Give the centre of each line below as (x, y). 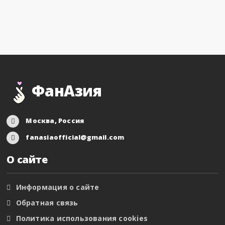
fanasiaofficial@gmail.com (75, 137)
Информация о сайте (58, 187)
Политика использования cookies (82, 218)
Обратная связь (47, 202)
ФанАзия (67, 90)
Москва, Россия (55, 120)
